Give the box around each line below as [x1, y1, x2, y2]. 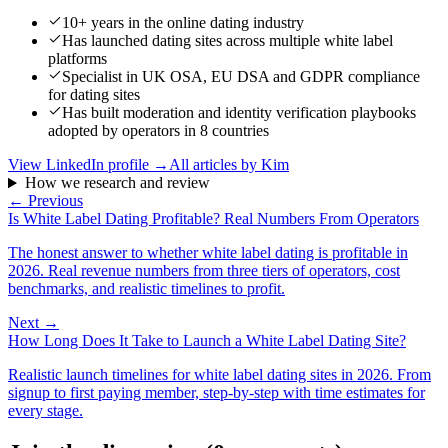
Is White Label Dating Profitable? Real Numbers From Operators [8, 210, 419, 228]
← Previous [8, 192, 83, 210]
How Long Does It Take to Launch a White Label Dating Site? [8, 332, 406, 350]
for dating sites [48, 86, 140, 104]
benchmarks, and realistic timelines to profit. [8, 280, 285, 298]
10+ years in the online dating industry [62, 14, 304, 32]
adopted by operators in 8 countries [48, 122, 269, 140]
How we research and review [24, 174, 210, 192]
